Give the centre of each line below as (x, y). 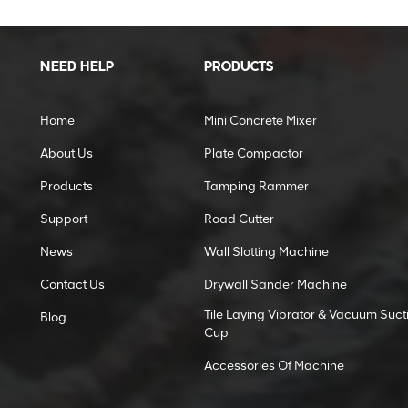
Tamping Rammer (256, 187)
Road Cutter (239, 219)
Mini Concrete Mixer (260, 121)
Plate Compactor (254, 154)
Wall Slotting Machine (266, 252)
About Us (66, 154)
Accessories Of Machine (274, 366)
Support (64, 219)
